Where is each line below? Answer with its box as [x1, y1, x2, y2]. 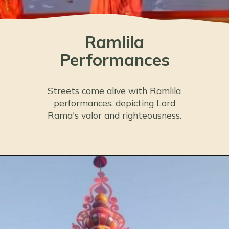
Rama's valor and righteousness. [47, 109, 181, 121]
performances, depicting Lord [53, 97, 175, 108]
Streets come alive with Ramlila [48, 85, 181, 96]
